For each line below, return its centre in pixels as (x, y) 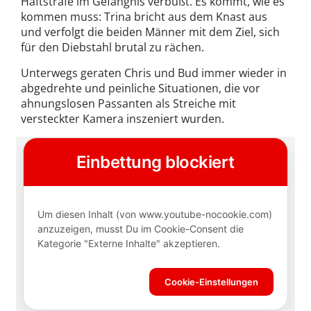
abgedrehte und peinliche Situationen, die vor (141, 89)
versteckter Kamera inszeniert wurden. (123, 119)
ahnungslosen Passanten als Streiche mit (128, 104)
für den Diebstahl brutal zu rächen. (112, 48)
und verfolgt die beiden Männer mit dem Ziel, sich (150, 32)
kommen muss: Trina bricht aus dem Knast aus (144, 17)
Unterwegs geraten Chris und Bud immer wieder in (154, 73)
